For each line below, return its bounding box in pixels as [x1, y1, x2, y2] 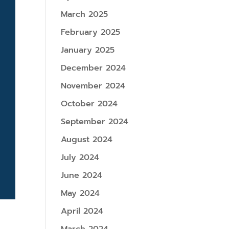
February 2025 [61, 26, 121, 38]
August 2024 [61, 133, 113, 146]
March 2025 [61, 8, 108, 20]
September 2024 [61, 116, 129, 128]
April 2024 [61, 205, 104, 217]
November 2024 [61, 80, 126, 92]
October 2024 [61, 98, 118, 110]
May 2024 [61, 187, 100, 199]
